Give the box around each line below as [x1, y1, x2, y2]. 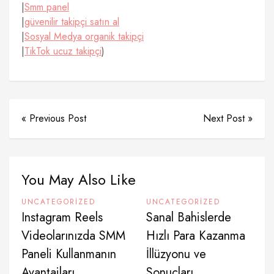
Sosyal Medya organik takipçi [24, 29, 144, 43]
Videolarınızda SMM [21, 227, 125, 245]
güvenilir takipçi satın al [24, 15, 119, 29]
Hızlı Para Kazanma [146, 227, 245, 245]
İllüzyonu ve [146, 245, 206, 263]
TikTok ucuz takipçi [24, 44, 102, 58]
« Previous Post [21, 111, 86, 125]
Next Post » [203, 111, 253, 125]
